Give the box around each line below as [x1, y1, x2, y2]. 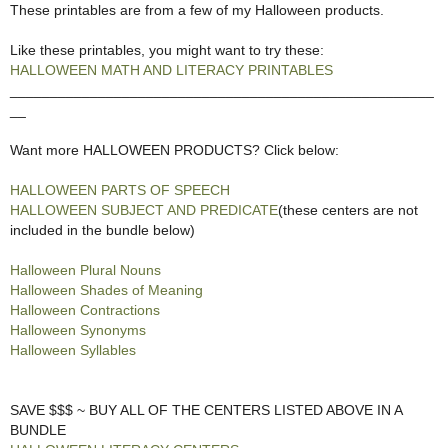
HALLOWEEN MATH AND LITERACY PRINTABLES [10, 61, 333, 78]
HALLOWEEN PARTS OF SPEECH [10, 181, 230, 198]
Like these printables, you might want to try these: [10, 41, 324, 58]
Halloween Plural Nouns [10, 261, 161, 278]
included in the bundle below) [10, 221, 195, 238]
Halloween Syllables [10, 341, 136, 358]
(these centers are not [278, 201, 418, 218]
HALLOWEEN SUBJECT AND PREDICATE [10, 201, 278, 218]
